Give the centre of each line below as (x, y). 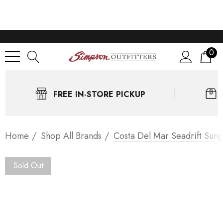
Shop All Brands (71, 136)
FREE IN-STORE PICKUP (99, 94)
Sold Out (28, 166)
